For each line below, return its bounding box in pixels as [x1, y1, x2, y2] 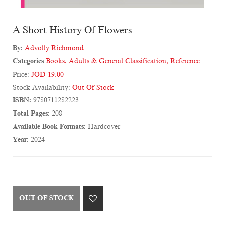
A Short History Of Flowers [13, 24, 132, 36]
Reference [170, 57, 200, 65]
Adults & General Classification [69, 57, 166, 65]
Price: [13, 71, 31, 79]
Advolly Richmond [25, 44, 84, 52]
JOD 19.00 [31, 71, 64, 79]
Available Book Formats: [13, 123, 86, 131]
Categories [13, 57, 44, 65]
